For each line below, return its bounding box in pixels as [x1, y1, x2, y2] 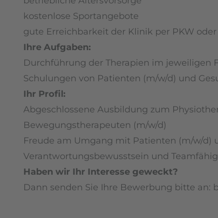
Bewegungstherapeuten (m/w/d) [23, 119, 166, 130]
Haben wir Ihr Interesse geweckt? [23, 166, 178, 177]
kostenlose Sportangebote [23, 10, 139, 21]
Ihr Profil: [23, 88, 66, 99]
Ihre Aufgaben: [23, 41, 91, 53]
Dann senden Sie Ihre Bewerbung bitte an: [23, 182, 213, 193]
